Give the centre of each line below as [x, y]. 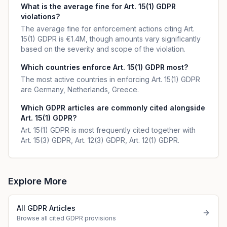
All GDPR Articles [46, 208]
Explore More [37, 181]
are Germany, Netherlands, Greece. [80, 89]
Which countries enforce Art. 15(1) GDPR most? [104, 67]
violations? [40, 16]
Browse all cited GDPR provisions [66, 218]
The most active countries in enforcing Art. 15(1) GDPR [110, 79]
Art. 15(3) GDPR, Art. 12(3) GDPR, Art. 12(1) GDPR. [100, 140]
